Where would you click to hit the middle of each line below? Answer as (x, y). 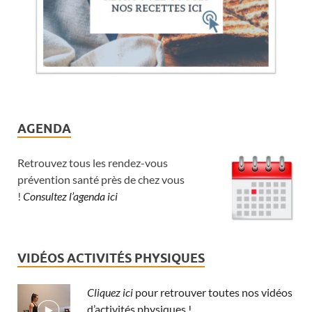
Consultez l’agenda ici (70, 196)
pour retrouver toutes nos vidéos (214, 292)
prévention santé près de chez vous (101, 180)
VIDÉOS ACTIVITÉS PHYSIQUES (111, 258)
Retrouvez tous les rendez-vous (93, 163)
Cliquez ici (110, 292)
